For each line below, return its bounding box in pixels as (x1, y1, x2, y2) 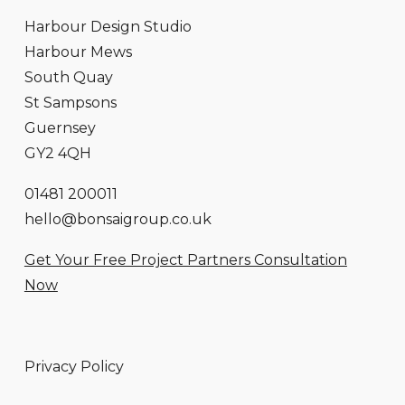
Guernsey (24, 118, 96, 137)
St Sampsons (24, 93, 117, 111)
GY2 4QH (24, 144, 91, 162)
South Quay (24, 68, 113, 86)
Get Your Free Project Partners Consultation (24, 250, 347, 268)
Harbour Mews (24, 42, 132, 61)
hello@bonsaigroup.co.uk (24, 210, 212, 228)
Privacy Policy (24, 357, 124, 375)
